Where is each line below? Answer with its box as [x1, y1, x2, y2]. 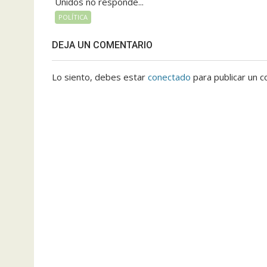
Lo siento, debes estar [52, 71, 148, 83]
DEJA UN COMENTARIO [52, 39, 153, 51]
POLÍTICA [58, 13, 88, 22]
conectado [148, 71, 191, 83]
